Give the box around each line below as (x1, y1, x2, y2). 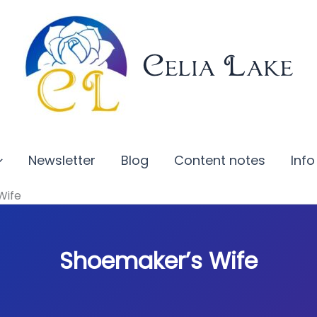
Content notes (174, 151, 266, 169)
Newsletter (28, 151, 96, 169)
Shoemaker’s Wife (59, 245, 258, 277)
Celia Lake (142, 49, 294, 82)
